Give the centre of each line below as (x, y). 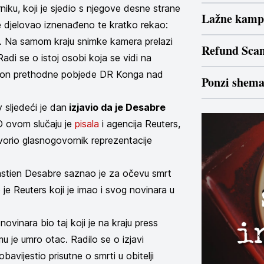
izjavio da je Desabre (116, 107)
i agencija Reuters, (140, 124)
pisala (87, 124)
